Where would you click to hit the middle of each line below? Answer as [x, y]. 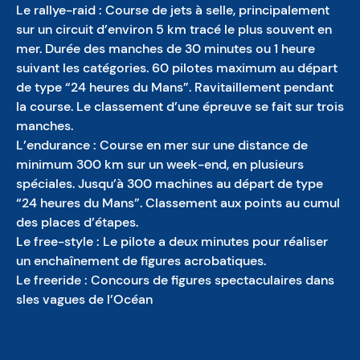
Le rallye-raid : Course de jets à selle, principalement [173, 10]
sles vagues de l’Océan [84, 299]
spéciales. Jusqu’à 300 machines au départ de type [170, 184]
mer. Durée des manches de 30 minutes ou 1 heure [166, 49]
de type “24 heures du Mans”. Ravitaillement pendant [175, 87]
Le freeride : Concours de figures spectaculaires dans [175, 280]
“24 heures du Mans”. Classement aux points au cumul [178, 203]
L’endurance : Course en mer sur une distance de [162, 145]
